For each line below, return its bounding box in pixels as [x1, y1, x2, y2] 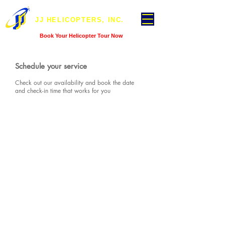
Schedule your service [15, 61, 87, 71]
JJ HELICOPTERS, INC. [35, 16, 176, 24]
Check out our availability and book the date [15, 78, 134, 87]
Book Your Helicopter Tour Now [39, 33, 123, 39]
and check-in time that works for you [15, 86, 110, 95]
